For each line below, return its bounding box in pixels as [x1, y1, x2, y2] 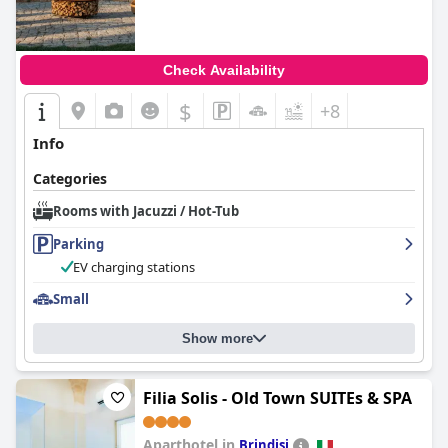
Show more [182, 331, 253, 346]
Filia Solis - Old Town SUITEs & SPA [143, 387, 412, 409]
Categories [33, 169, 107, 188]
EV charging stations [73, 258, 195, 276]
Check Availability [163, 62, 285, 78]
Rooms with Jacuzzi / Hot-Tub [53, 202, 239, 220]
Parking [53, 235, 104, 253]
